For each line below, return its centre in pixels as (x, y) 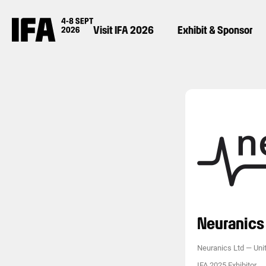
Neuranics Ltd (221, 248)
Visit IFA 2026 (124, 30)
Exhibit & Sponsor (215, 30)
